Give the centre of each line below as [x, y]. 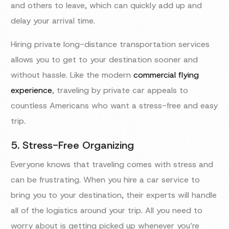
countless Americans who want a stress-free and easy [114, 106]
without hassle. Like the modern [72, 75]
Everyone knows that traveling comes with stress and [112, 165]
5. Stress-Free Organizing [73, 145]
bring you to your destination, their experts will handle [114, 195]
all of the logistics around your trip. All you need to [107, 211]
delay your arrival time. [53, 21]
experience [32, 90]
